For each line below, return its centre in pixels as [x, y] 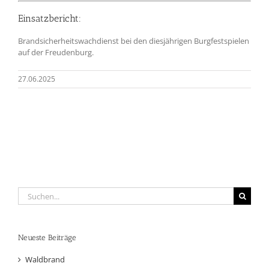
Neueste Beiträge [47, 238]
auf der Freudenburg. [56, 53]
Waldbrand [45, 259]
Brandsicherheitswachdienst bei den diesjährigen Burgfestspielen [134, 41]
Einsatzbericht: [50, 19]
